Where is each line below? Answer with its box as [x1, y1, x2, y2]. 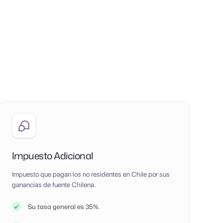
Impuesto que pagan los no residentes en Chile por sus [11, 170, 170, 178]
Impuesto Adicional [11, 148, 93, 162]
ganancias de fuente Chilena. [11, 180, 96, 189]
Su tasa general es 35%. [27, 202, 100, 211]
